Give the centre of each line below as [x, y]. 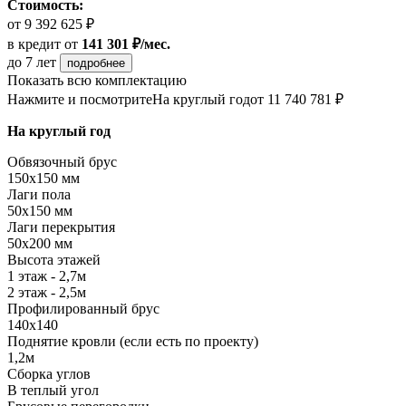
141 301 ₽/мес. [126, 44]
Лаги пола [39, 195]
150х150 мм [43, 179]
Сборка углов [49, 374]
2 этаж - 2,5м [47, 293]
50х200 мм [40, 244]
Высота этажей [54, 260]
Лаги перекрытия [61, 227]
